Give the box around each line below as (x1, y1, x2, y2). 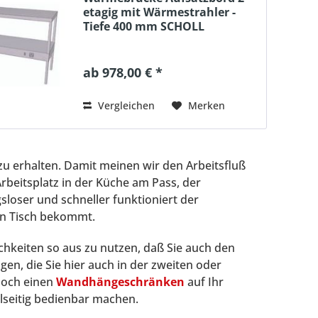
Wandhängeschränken (56, 273, 185, 290)
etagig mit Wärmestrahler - (82, 4, 236, 20)
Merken (187, 98, 225, 112)
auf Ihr (185, 273, 224, 290)
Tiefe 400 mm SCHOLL (82, 18, 204, 34)
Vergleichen (94, 98, 155, 112)
